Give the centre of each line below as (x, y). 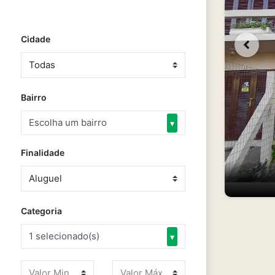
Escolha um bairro (68, 122)
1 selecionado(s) (64, 236)
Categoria (41, 211)
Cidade (36, 39)
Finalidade (43, 153)
